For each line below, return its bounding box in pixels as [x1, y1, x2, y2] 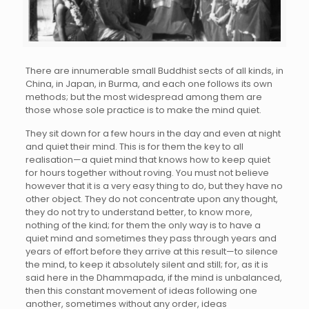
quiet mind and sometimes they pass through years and [25, 231, 277, 245]
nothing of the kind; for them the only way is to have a [25, 218, 261, 232]
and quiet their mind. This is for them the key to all [25, 139, 243, 153]
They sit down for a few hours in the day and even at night [25, 126, 281, 140]
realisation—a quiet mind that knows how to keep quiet [25, 152, 270, 166]
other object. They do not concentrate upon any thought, [25, 192, 278, 206]
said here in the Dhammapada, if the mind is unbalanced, [25, 270, 282, 284]
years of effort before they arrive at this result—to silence [25, 244, 278, 258]
